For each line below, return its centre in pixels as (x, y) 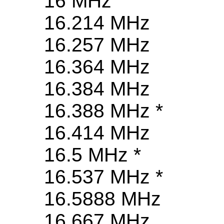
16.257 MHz (97, 45)
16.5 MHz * (92, 155)
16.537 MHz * (103, 177)
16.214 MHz (97, 23)
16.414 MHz (97, 133)
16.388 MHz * (103, 111)
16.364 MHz (97, 67)
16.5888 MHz (102, 199)
